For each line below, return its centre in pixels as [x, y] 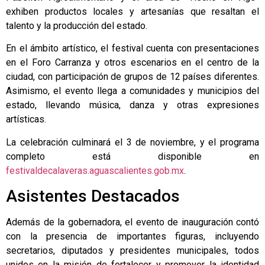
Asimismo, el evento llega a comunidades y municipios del [132, 91]
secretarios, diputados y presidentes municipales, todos [132, 251]
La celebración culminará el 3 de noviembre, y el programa [132, 142]
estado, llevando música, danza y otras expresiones [132, 105]
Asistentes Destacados [93, 196]
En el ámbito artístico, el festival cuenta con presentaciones [132, 49]
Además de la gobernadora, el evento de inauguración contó [132, 222]
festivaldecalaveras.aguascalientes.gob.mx [95, 170]
